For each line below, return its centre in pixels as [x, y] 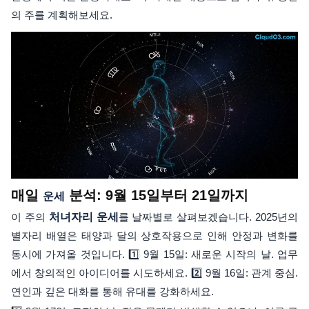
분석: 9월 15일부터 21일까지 [157, 196]
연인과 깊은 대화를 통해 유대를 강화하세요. [112, 292]
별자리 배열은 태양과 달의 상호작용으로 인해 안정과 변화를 [154, 236]
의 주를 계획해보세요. [62, 14]
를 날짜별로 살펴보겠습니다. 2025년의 [208, 217]
